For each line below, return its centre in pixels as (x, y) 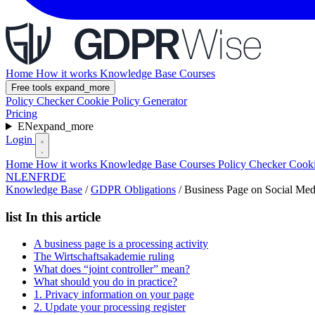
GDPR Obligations (133, 189)
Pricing (21, 114)
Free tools (33, 88)
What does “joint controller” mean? (112, 269)
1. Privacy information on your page (114, 295)
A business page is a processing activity (121, 244)
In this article (61, 217)
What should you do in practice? (105, 282)
